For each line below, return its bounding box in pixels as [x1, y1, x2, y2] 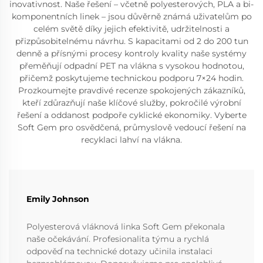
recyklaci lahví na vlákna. [81, 134, 182, 145]
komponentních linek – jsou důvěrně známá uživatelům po [11, 11, 252, 22]
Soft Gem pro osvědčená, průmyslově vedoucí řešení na [17, 122, 246, 133]
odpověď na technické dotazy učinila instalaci [26, 245, 213, 257]
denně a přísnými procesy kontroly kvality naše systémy [16, 48, 247, 59]
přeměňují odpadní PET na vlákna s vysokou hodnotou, [19, 60, 244, 71]
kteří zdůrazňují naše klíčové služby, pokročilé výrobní [22, 97, 241, 108]
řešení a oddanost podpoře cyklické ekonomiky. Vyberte [16, 109, 247, 120]
